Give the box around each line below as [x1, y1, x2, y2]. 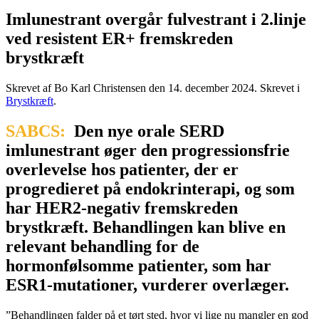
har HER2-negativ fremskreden [6, 198, 238, 217]
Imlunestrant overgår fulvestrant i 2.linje [6, 9, 306, 28]
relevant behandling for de [6, 236, 199, 256]
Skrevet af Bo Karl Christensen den [6, 81, 168, 94]
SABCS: [6, 121, 66, 140]
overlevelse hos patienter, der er [6, 159, 239, 179]
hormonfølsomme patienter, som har [6, 256, 271, 275]
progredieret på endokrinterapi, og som [6, 179, 295, 198]
